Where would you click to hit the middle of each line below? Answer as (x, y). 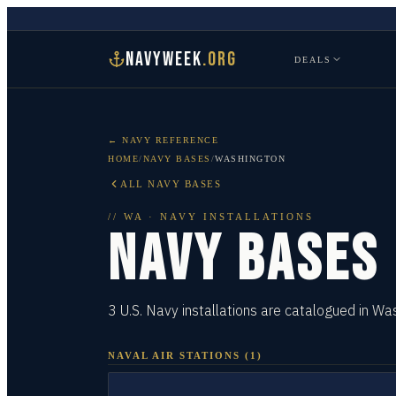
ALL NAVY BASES (171, 184)
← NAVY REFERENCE (163, 140)
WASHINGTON (250, 159)
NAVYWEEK (164, 59)
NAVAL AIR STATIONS (174, 355)
